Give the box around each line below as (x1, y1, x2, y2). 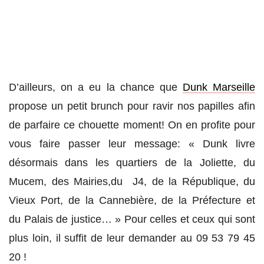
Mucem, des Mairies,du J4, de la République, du (9, 176, 255, 188)
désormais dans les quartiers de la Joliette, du (9, 157, 255, 169)
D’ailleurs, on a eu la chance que (9, 81, 183, 94)
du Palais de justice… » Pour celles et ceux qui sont (9, 213, 255, 226)
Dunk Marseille (182, 81, 255, 94)
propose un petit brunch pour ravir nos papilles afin (9, 100, 255, 113)
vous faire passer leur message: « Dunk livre (9, 138, 255, 150)
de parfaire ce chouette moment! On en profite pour (9, 119, 255, 131)
